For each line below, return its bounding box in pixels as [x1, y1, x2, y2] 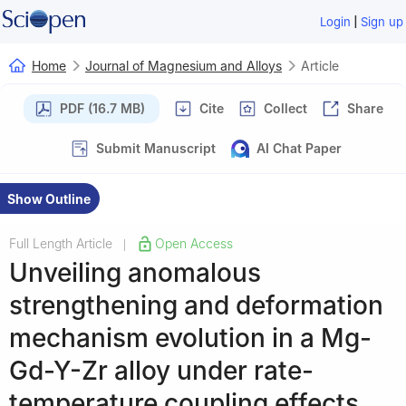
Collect [263, 100, 307, 116]
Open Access [155, 235, 233, 251]
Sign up [361, 14, 404, 29]
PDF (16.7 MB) [59, 100, 145, 116]
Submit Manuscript [96, 140, 216, 156]
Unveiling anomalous [9, 256, 261, 288]
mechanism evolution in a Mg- [9, 322, 372, 353]
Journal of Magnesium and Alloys [85, 57, 282, 73]
